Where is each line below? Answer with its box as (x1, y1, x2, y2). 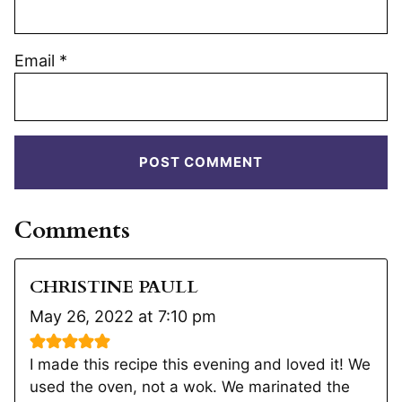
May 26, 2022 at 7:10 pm (30, 306, 216, 326)
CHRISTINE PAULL (30, 274, 198, 299)
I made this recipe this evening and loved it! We (30, 354, 371, 373)
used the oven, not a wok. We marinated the (30, 377, 350, 396)
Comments (14, 214, 130, 246)
